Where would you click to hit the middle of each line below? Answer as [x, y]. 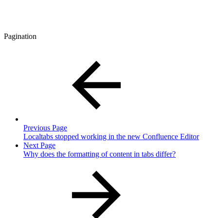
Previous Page [45, 128]
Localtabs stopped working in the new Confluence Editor [111, 137]
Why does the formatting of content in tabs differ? [100, 154]
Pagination [20, 36]
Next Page [39, 145]
